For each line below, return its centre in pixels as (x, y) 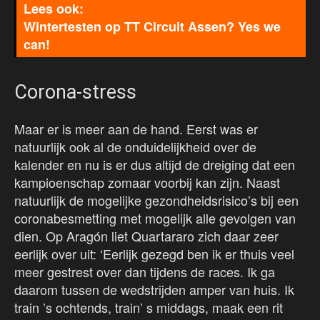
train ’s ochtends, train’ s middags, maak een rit (149, 307)
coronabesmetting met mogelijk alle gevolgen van (155, 218)
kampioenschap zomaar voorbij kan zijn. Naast (147, 182)
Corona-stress (75, 92)
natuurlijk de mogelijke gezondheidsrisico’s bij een (156, 200)
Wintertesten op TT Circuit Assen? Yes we (152, 27)
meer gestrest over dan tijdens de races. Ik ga (145, 272)
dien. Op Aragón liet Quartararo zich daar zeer (146, 236)
